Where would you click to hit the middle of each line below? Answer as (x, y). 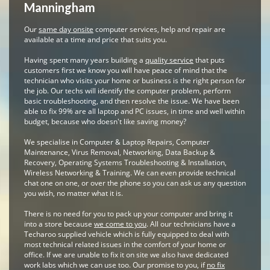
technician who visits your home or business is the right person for (135, 80)
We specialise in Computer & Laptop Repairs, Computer (117, 142)
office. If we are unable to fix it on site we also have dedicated (126, 255)
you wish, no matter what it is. (74, 193)
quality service (169, 60)
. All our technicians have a (191, 224)
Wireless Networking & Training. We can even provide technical (130, 173)
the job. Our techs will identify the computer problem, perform (127, 91)
